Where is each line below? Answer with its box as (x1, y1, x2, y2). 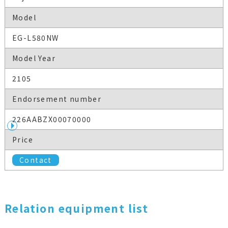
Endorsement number (12, 94, 102, 104)
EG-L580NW (12, 33, 59, 43)
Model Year (12, 53, 55, 64)
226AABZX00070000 (12, 114, 92, 125)
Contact (19, 155, 52, 165)
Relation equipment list (4, 201, 149, 216)
